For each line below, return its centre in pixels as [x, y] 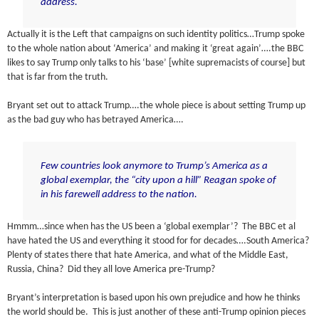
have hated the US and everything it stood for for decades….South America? [159, 241]
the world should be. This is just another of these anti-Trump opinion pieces [157, 313]
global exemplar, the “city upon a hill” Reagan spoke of [158, 181]
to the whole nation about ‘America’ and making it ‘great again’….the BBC [156, 48]
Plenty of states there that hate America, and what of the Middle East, [148, 256]
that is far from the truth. [58, 77]
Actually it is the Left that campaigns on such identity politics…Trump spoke [156, 34]
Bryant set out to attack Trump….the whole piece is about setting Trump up [157, 105]
